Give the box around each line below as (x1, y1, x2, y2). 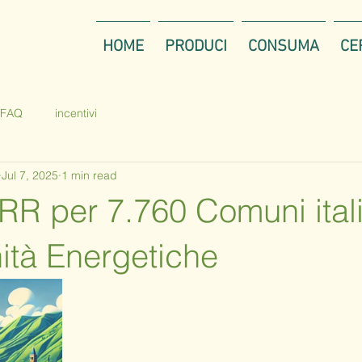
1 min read (61, 167, 117, 183)
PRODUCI (165, 37, 227, 57)
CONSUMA (248, 37, 319, 57)
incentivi (55, 105, 97, 120)
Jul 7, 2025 (2, 167, 58, 183)
